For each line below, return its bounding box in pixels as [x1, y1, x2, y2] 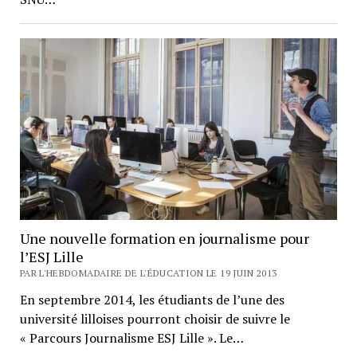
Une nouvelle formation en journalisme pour [19, 228, 309, 248]
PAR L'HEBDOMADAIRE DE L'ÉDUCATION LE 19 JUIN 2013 [19, 266, 277, 279]
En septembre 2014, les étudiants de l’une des [19, 290, 284, 308]
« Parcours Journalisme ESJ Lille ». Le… [19, 328, 244, 347]
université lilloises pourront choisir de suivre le [19, 309, 290, 328]
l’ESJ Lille [19, 246, 84, 266]
